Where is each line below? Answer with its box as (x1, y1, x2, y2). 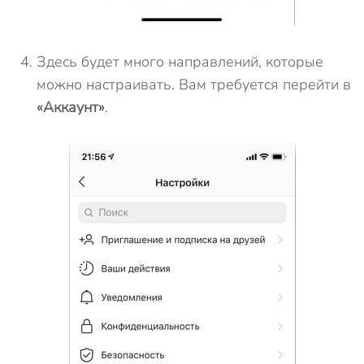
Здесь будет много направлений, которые (37, 52, 323, 71)
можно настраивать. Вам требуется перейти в (37, 75, 351, 94)
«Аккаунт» (37, 97, 105, 117)
